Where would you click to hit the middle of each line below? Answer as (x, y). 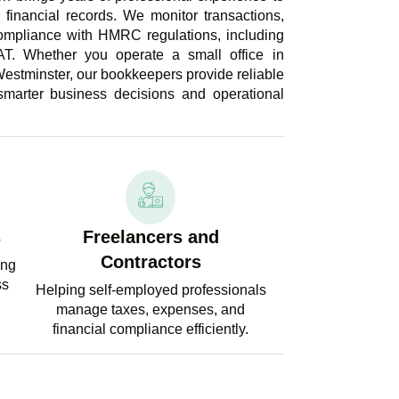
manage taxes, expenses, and (151, 310)
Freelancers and (151, 237)
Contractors (151, 262)
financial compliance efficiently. (151, 330)
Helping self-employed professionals (151, 290)
